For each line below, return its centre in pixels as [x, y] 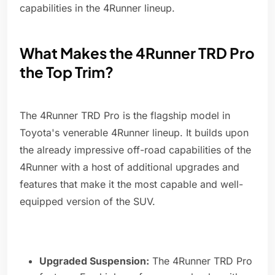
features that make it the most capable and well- [131, 184]
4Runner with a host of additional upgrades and [130, 167]
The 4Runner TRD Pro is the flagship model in [125, 116]
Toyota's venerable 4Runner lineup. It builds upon [134, 133]
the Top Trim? [67, 72]
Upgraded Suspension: [94, 261]
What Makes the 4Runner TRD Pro [137, 53]
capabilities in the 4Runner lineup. [97, 8]
